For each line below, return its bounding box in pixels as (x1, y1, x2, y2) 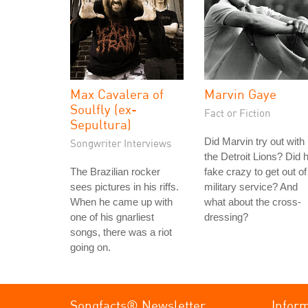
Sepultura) (70, 116, 131, 132)
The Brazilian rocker (70, 166, 160, 177)
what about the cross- (204, 196, 301, 208)
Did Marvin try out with (204, 135, 305, 147)
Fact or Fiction (204, 107, 271, 119)
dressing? (204, 211, 248, 223)
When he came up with (70, 196, 173, 208)
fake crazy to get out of (204, 166, 307, 177)
